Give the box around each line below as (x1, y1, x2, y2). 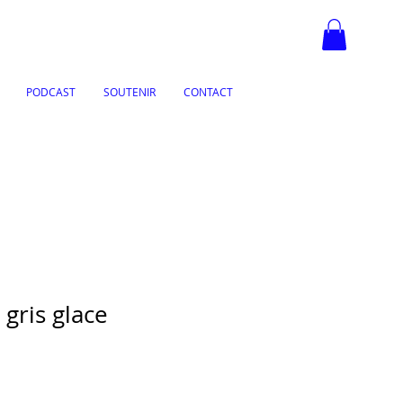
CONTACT (184, 84, 233, 99)
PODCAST (26, 84, 76, 99)
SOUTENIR (103, 84, 156, 99)
